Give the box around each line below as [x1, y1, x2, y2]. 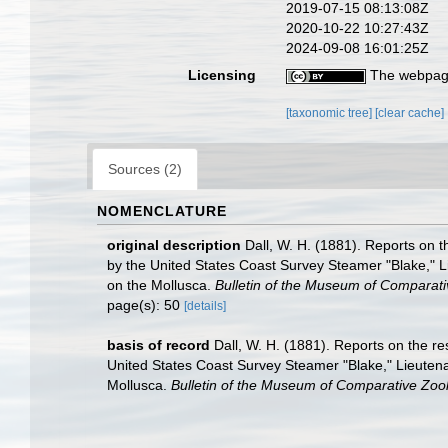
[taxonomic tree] [286, 106, 376, 120]
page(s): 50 [107, 297, 184, 313]
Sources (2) [108, 161, 182, 177]
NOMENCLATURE [97, 203, 227, 219]
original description [107, 237, 241, 253]
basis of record [107, 337, 210, 353]
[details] [184, 299, 226, 313]
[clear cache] [375, 106, 445, 120]
